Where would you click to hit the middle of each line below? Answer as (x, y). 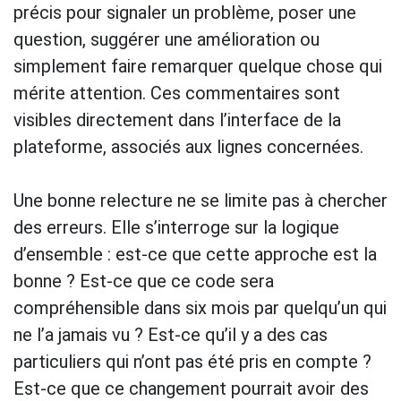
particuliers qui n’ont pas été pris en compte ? (192, 361)
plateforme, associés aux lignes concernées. (188, 146)
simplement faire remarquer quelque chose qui (198, 66)
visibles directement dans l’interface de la (177, 119)
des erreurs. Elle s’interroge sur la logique (176, 227)
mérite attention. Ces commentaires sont (177, 93)
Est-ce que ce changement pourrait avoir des (191, 388)
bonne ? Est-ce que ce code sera (144, 281)
